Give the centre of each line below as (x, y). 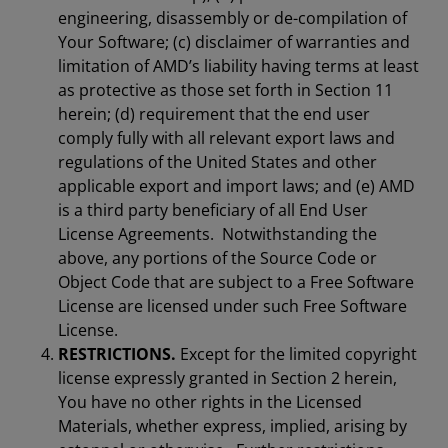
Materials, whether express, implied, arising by (232, 426)
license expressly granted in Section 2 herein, (227, 378)
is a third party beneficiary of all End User (213, 210)
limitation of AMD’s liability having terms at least (238, 66)
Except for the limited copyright (296, 354)
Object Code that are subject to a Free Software (236, 282)
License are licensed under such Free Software (232, 306)
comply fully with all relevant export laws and (226, 138)
